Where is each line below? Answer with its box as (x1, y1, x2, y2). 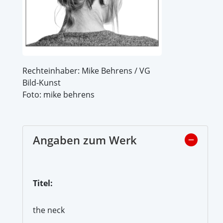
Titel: (33, 177, 53, 189)
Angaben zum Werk (33, 132, 137, 147)
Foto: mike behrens (22, 89, 95, 100)
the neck (33, 204, 65, 216)
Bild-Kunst (22, 77, 61, 88)
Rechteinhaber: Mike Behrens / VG (22, 65, 150, 76)
